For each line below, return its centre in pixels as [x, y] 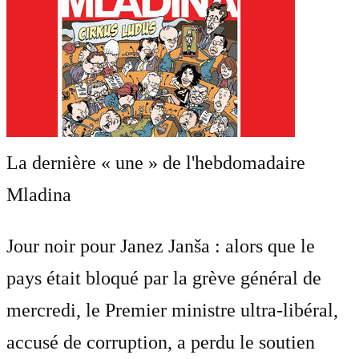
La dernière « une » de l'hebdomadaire [156, 162]
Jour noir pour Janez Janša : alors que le [161, 246]
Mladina [39, 194]
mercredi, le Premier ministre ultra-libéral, [172, 310]
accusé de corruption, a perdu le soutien [161, 342]
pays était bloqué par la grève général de [164, 278]
